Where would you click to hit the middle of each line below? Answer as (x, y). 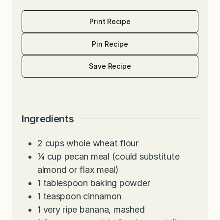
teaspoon (62, 196)
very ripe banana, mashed (94, 209)
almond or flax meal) (78, 169)
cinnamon (102, 196)
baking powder (120, 183)
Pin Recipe (110, 44)
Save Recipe (110, 66)
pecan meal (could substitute (122, 156)
